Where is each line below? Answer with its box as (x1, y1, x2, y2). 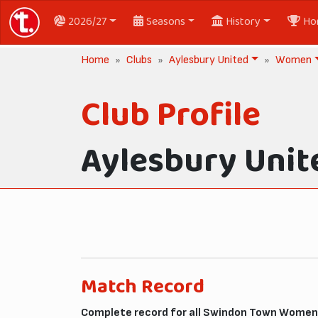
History (226, 12, 261, 32)
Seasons (146, 12, 185, 32)
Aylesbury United (169, 53, 248, 67)
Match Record (81, 270, 204, 304)
